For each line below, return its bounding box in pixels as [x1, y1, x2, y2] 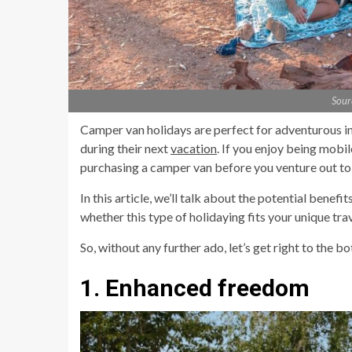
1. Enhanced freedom [80, 273, 310, 302]
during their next [80, 140, 170, 156]
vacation [170, 140, 217, 156]
